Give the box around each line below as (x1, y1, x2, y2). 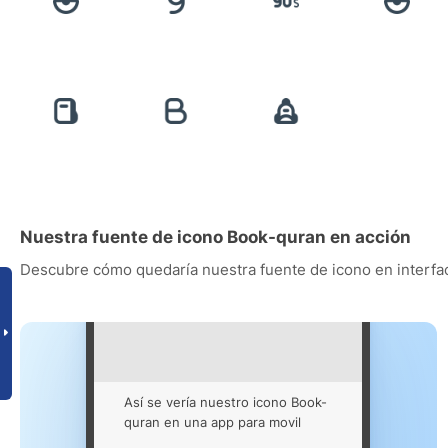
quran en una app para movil (124, 414, 302, 431)
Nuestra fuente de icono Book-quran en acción (20, 227, 411, 248)
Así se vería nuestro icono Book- (124, 394, 328, 411)
